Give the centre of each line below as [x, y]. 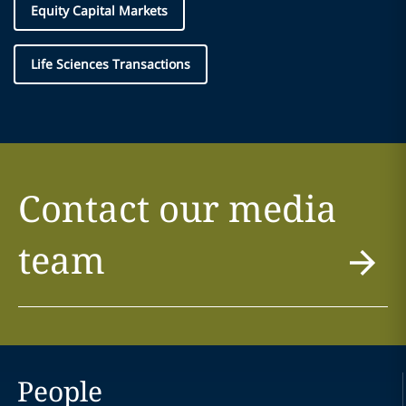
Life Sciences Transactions [111, 64]
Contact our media [177, 208]
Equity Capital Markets [99, 10]
